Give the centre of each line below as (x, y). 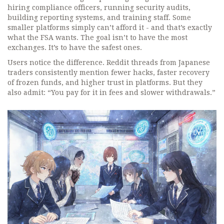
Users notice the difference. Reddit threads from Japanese (109, 63)
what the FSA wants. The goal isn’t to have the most (97, 38)
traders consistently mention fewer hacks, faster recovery (108, 73)
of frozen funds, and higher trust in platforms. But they (105, 83)
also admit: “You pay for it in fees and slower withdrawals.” (111, 93)
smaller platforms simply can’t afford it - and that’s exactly (110, 28)
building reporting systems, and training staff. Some (99, 18)
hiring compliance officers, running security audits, (99, 8)
